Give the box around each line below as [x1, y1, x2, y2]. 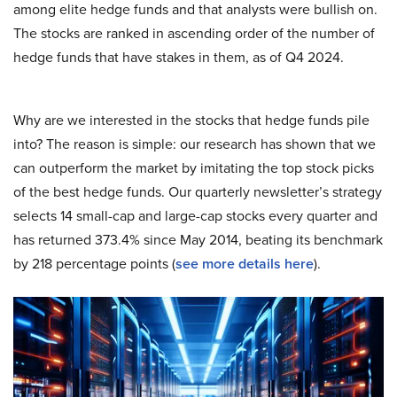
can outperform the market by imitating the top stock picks [13, 158, 374, 178]
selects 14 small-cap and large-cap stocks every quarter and [13, 206, 378, 226]
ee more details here [183, 253, 314, 274]
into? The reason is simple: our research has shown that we [13, 134, 376, 154]
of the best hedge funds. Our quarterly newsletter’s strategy [13, 182, 382, 202]
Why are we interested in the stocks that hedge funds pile [13, 110, 370, 130]
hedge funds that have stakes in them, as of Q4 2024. [13, 47, 344, 67]
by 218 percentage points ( [13, 253, 175, 274]
